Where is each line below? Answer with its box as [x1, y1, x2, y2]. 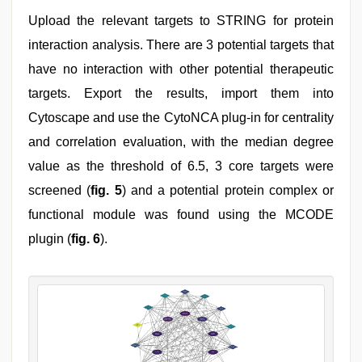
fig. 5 [90, 183, 122, 198]
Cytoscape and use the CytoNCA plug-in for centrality [28, 111, 334, 125]
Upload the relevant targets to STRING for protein [28, 14, 334, 28]
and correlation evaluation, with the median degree [28, 135, 334, 149]
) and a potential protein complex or [121, 183, 334, 198]
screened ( [28, 183, 91, 198]
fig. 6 [71, 232, 100, 246]
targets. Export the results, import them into [28, 86, 334, 101]
